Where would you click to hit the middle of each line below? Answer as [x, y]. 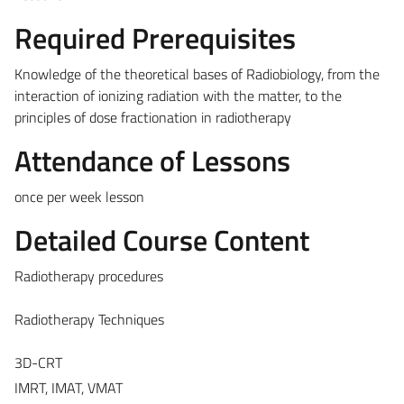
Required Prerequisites [155, 37]
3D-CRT [38, 362]
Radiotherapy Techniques [89, 319]
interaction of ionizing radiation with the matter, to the [178, 95]
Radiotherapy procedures [89, 275]
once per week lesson [79, 196]
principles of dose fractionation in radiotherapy [153, 117]
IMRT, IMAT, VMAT [69, 387]
